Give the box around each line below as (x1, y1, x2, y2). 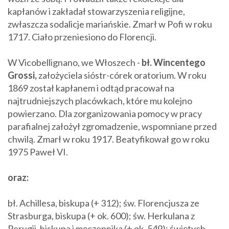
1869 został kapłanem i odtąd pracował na (8, 82, 174, 94)
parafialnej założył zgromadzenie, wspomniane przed (8, 120, 217, 132)
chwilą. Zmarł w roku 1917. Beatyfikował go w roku (8, 133, 210, 145)
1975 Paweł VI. (8, 146, 68, 157)
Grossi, (8, 69, 37, 81)
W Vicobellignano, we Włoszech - (8, 56, 140, 68)
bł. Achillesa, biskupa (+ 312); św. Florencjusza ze (8, 197, 199, 209)
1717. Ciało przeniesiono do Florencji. (8, 31, 156, 42)
